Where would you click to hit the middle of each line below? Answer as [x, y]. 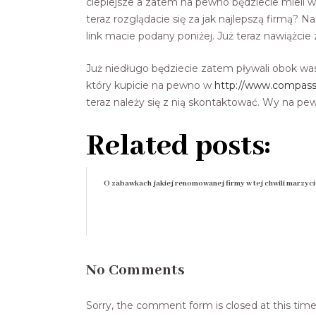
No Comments [135, 270]
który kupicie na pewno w [150, 85]
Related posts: [178, 146]
